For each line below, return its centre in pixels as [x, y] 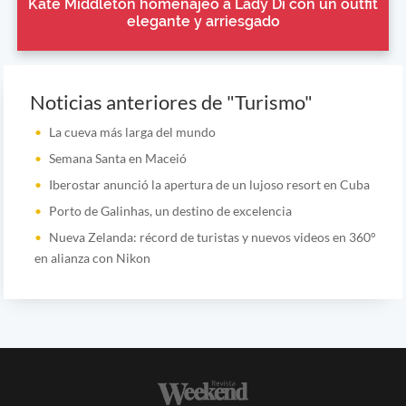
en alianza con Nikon [92, 257]
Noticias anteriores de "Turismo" [171, 102]
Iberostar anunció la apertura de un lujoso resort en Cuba [209, 184]
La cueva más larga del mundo [132, 131]
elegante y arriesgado [203, 21]
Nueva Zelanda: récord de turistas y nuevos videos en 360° [212, 237]
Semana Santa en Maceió [117, 158]
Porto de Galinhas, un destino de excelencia [170, 210]
